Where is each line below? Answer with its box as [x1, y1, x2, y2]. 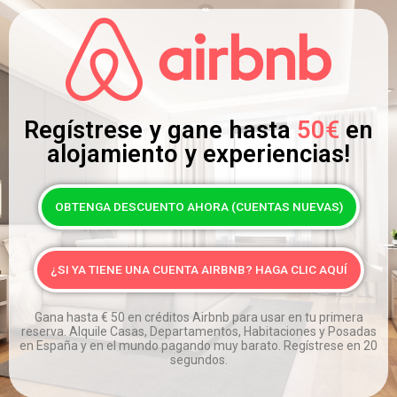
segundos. [169, 353, 228, 367]
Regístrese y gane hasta [24, 116, 297, 144]
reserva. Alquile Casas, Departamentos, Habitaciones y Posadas [20, 324, 377, 339]
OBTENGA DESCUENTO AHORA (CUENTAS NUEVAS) [54, 199, 343, 214]
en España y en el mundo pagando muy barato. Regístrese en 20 [19, 339, 378, 353]
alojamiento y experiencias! [47, 140, 350, 168]
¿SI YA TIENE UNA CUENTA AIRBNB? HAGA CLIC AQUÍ [50, 262, 347, 276]
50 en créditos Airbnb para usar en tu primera [107, 310, 363, 324]
